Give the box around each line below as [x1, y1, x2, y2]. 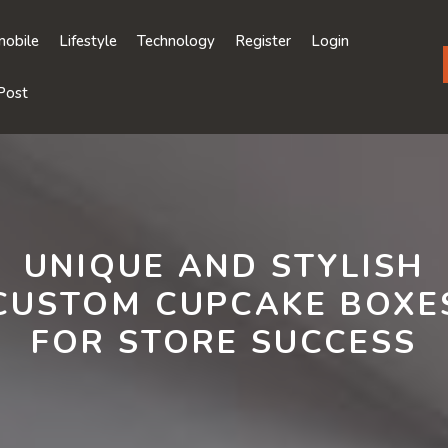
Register [235, 31, 291, 51]
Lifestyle [59, 31, 117, 51]
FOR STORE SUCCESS [31, 321, 417, 364]
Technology [137, 31, 215, 51]
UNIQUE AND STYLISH [24, 245, 424, 288]
